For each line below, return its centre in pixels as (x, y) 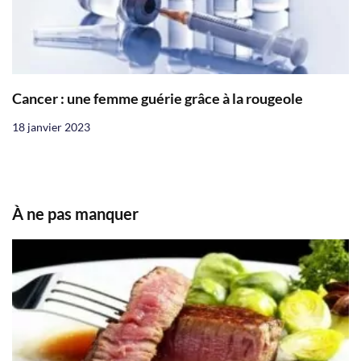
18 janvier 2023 (51, 127)
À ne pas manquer (75, 214)
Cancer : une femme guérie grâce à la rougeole (158, 99)
